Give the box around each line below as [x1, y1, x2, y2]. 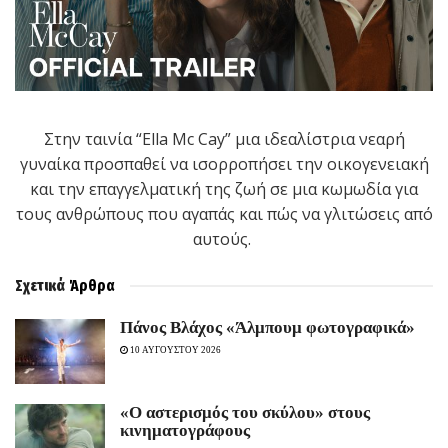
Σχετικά [15, 276, 65, 296]
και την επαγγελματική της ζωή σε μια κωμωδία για [30, 178, 418, 201]
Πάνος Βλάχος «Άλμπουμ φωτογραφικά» [120, 318, 415, 338]
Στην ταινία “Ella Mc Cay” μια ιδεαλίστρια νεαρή [43, 128, 405, 151]
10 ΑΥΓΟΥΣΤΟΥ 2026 [128, 345, 221, 356]
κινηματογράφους [120, 420, 250, 440]
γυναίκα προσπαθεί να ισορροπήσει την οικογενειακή [19, 153, 429, 176]
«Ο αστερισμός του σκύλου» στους [120, 402, 370, 422]
